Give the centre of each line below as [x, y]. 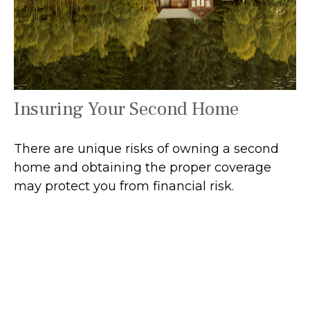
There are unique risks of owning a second [146, 149]
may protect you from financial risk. [124, 186]
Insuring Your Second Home [126, 109]
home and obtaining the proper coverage [143, 168]
